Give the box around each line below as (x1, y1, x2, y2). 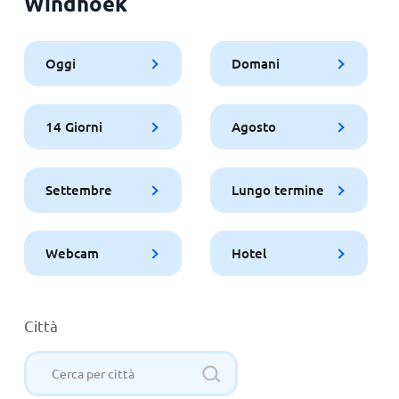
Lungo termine (231, 180, 324, 199)
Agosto (231, 117, 276, 135)
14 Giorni (45, 117, 102, 135)
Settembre (45, 180, 112, 199)
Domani (231, 53, 280, 72)
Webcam (45, 243, 99, 262)
